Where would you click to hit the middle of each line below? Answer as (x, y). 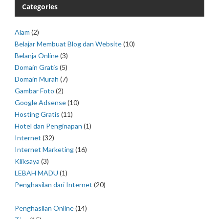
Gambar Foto (34, 91)
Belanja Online (37, 56)
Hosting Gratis (37, 114)
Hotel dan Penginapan (48, 126)
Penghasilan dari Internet (54, 185)
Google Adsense (40, 103)
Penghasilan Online (44, 208)
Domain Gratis (36, 67)
